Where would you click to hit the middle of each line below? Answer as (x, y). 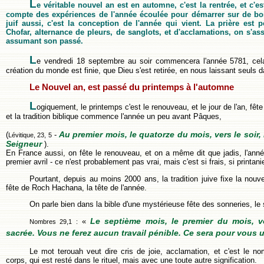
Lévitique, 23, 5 (30, 135)
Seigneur (24, 144)
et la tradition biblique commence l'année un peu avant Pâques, (114, 117)
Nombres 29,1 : (54, 222)
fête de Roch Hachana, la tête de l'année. (76, 187)
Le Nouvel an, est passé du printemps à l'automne (132, 87)
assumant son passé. (44, 41)
